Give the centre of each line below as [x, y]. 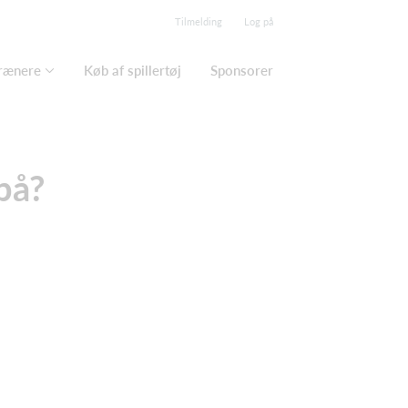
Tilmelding [199, 21]
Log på [259, 21]
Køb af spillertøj [133, 70]
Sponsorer [242, 70]
